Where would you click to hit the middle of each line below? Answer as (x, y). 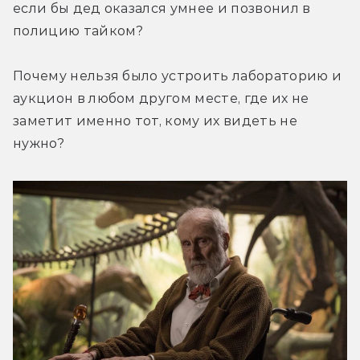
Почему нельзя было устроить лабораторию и (178, 76)
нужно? (39, 143)
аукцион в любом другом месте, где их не (161, 98)
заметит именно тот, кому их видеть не (155, 121)
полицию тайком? (78, 31)
